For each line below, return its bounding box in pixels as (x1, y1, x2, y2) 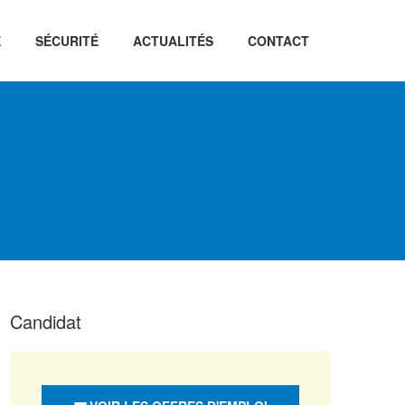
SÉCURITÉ (34, 32, 99, 50)
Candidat (10, 308, 81, 334)
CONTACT (247, 32, 309, 50)
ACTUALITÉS (132, 32, 213, 50)
